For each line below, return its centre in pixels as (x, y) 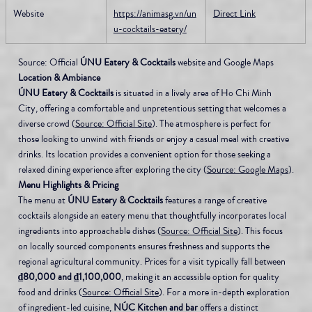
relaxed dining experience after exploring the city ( (112, 169)
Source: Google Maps (247, 169)
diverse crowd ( (46, 123)
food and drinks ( (50, 292)
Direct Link (234, 13)
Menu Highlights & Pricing (68, 185)
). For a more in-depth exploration (225, 292)
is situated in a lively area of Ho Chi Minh (193, 93)
